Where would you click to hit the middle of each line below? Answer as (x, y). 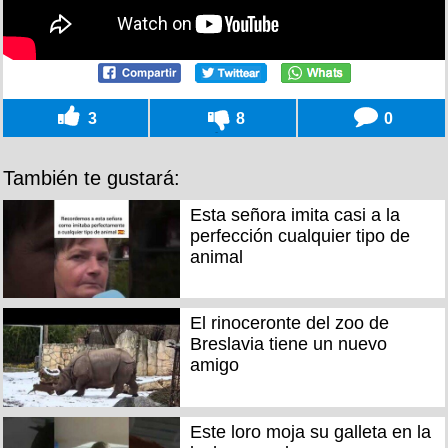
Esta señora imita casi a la (294, 214)
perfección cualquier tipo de (299, 235)
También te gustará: (91, 177)
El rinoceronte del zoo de (289, 323)
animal (216, 256)
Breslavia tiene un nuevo (288, 344)
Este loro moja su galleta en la (310, 431)
